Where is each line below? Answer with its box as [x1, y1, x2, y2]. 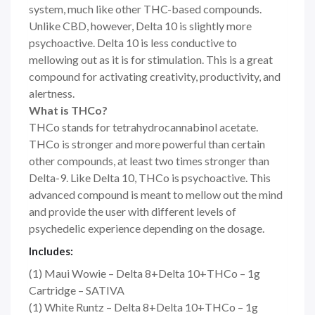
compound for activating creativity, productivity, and [29, 70, 281, 84]
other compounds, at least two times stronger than [29, 154, 269, 168]
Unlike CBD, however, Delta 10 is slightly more [29, 19, 252, 33]
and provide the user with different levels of [29, 205, 236, 219]
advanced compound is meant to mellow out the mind [29, 188, 283, 202]
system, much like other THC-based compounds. [29, 2, 262, 16]
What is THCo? [29, 103, 108, 117]
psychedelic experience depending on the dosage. [29, 221, 264, 236]
